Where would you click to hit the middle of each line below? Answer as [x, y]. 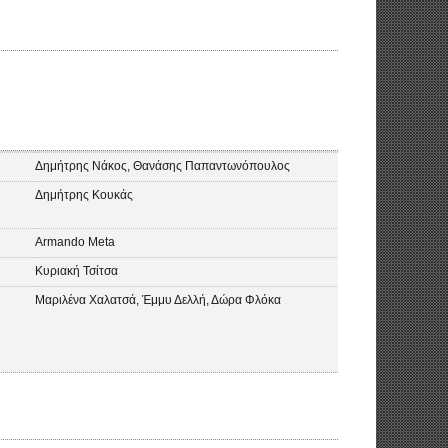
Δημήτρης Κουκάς [84, 195]
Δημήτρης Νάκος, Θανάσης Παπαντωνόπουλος [163, 166]
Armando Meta [75, 242]
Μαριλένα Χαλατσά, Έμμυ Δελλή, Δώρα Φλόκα [158, 300]
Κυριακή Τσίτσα [77, 271]
